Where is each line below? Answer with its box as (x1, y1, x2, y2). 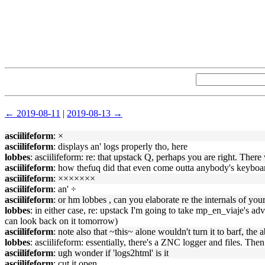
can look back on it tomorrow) (5, 216, 118, 226)
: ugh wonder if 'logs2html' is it (53, 248, 169, 258)
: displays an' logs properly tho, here (53, 141, 188, 151)
